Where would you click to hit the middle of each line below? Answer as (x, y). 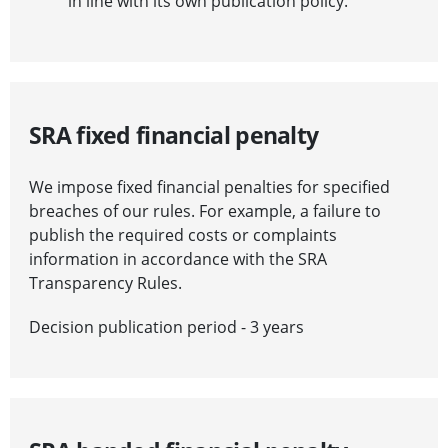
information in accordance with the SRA (178, 259)
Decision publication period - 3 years (166, 327)
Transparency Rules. (105, 283)
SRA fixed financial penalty (174, 135)
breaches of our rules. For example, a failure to (205, 211)
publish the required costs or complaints (183, 235)
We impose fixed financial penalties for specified (209, 187)
